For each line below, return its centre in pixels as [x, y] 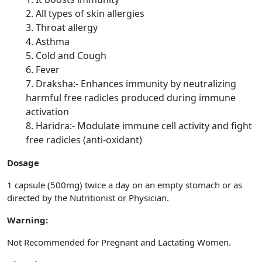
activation [47, 112]
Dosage [23, 163]
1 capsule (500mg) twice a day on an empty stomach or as [125, 185]
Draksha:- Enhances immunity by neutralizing [136, 84]
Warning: [27, 220]
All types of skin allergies [90, 13]
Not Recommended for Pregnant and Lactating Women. [119, 242]
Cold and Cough [71, 56]
